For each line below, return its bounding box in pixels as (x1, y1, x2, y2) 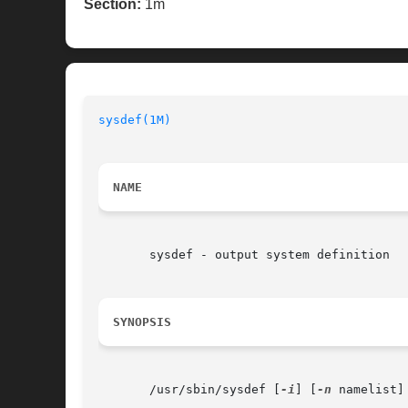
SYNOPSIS (113, 315, 171, 330)
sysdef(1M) (98, 113, 171, 127)
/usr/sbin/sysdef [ (98, 382, 280, 397)
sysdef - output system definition (98, 248, 390, 262)
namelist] (331, 382, 404, 397)
